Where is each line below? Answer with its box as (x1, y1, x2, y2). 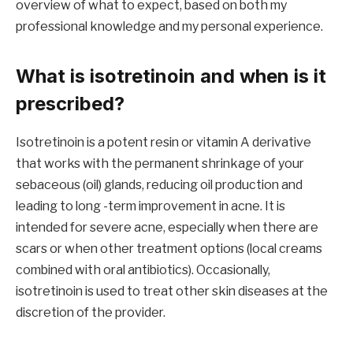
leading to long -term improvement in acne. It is (16, 199, 285, 214)
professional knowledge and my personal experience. (16, 19, 323, 35)
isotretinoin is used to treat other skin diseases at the (16, 284, 328, 299)
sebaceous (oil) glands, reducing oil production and (16, 177, 303, 193)
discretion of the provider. (16, 305, 165, 321)
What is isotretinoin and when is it (16, 65, 326, 88)
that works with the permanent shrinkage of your (16, 156, 304, 172)
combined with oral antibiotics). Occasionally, (16, 262, 270, 278)
